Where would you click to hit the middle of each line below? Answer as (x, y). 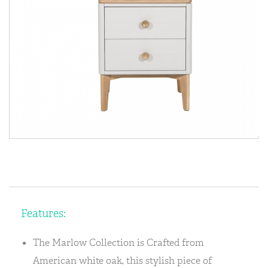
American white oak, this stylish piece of (122, 261)
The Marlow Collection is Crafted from (118, 243)
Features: (43, 214)
